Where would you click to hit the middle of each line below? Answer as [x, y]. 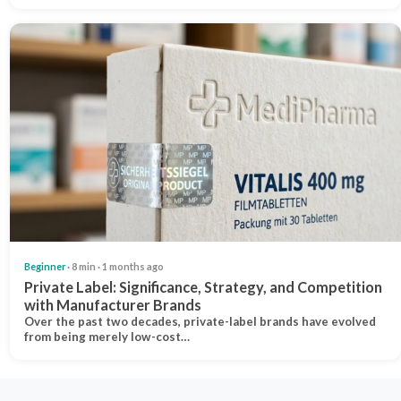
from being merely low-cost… [107, 336]
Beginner [44, 266]
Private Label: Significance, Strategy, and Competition [203, 286]
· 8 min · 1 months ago [114, 266]
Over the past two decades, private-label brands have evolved [200, 321]
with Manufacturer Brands [112, 304]
